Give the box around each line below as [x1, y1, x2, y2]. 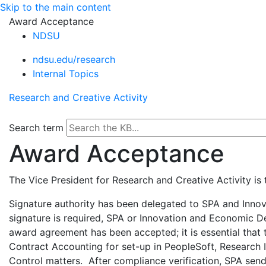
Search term [9, 122, 64, 134]
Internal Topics [33, 68, 99, 80]
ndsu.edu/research [33, 53, 115, 65]
